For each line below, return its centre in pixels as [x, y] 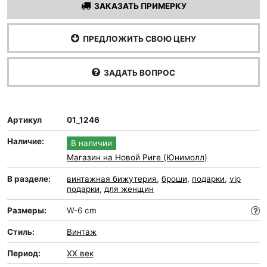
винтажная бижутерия [112, 179]
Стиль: [21, 232]
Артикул [24, 120]
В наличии [91, 143]
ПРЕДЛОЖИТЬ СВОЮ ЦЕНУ [138, 39]
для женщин [129, 189]
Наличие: [26, 141]
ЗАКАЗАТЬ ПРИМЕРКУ [138, 6]
